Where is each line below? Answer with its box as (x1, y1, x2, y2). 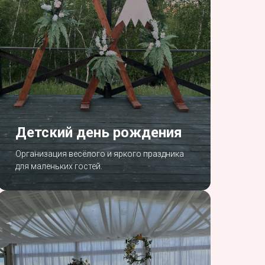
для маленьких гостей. (15, 161, 102, 171)
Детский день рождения (15, 124, 182, 141)
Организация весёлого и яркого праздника (15, 148, 184, 159)
